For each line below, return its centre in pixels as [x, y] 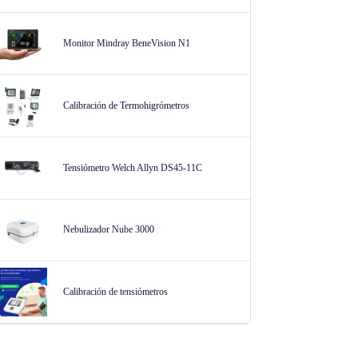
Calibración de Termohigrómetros [126, 105]
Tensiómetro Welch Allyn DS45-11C [132, 167]
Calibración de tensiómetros [115, 292]
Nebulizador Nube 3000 [108, 230]
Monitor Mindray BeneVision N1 [126, 43]
